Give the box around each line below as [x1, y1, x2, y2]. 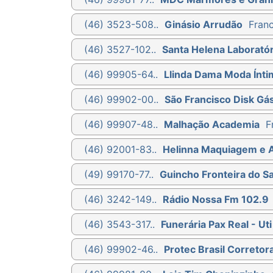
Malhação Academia [164, 118, 260, 130]
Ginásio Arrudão [165, 18, 243, 30]
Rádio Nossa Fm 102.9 [163, 193, 269, 205]
